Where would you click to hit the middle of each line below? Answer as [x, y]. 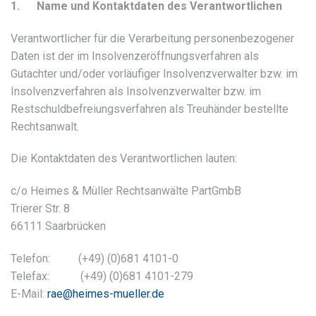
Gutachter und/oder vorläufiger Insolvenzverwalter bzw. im [154, 73]
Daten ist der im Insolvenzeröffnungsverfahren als [135, 56]
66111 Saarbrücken [58, 226]
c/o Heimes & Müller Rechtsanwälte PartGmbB [126, 191]
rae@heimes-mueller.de [106, 293]
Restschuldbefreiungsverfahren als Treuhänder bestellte [150, 109]
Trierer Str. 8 [40, 209]
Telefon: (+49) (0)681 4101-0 [95, 258]
